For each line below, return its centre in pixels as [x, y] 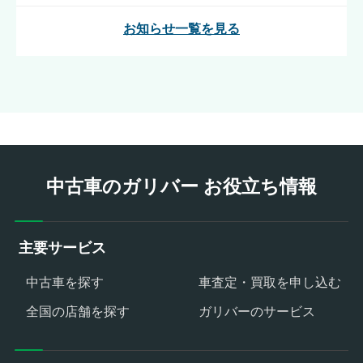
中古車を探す [65, 282]
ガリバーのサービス [256, 311]
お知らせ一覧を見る [181, 29]
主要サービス [62, 248]
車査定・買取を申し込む [269, 282]
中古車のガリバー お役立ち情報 [181, 186]
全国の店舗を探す [78, 311]
